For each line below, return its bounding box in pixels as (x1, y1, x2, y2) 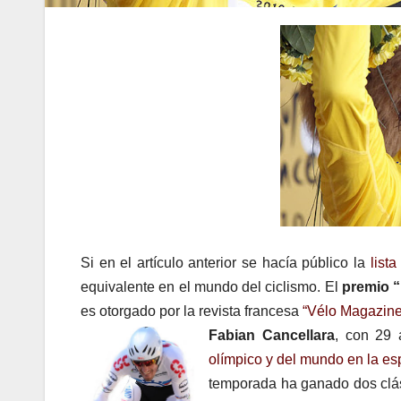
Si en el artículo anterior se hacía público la (81, 255, 371, 271)
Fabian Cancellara (209, 328, 335, 344)
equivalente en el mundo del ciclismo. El (81, 279, 342, 295)
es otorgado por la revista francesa (81, 303, 303, 320)
